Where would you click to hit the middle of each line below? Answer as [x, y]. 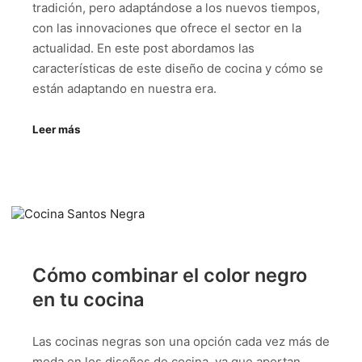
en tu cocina [88, 299]
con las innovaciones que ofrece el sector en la [167, 27]
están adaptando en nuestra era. [124, 88]
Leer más [56, 130]
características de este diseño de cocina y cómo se [178, 68]
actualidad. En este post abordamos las [143, 48]
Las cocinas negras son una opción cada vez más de [181, 342]
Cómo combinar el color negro [170, 275]
